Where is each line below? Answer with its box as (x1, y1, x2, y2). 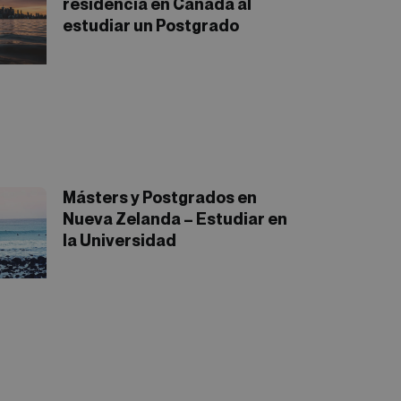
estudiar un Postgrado (63, 16, 240, 36)
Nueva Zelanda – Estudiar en (63, 209, 288, 228)
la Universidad (63, 230, 177, 250)
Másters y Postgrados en (63, 187, 258, 207)
